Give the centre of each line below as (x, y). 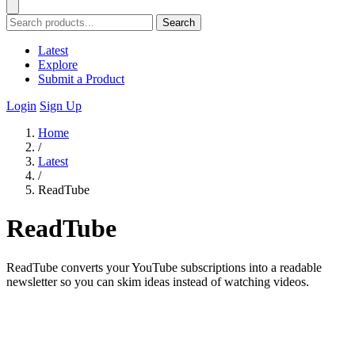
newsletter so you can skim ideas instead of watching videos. (158, 281)
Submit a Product (81, 79)
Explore (58, 65)
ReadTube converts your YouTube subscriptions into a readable (164, 267)
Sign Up (61, 106)
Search (179, 23)
